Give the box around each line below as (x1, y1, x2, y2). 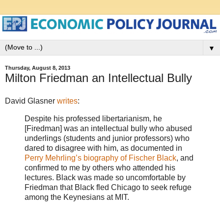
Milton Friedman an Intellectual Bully (5, 71, 192, 84)
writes (57, 97, 78, 106)
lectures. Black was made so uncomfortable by (25, 173, 186, 182)
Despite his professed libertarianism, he (25, 114, 162, 123)
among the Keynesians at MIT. (25, 193, 129, 202)
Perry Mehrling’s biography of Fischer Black (25, 154, 176, 163)
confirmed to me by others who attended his (25, 164, 175, 172)
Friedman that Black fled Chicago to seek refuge (25, 183, 192, 192)
